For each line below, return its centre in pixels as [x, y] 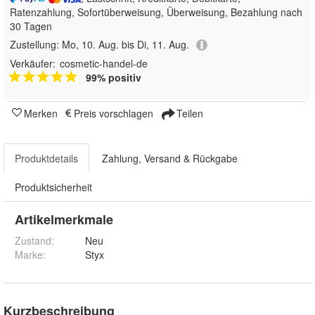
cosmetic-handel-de [104, 64]
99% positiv [114, 78]
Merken [41, 114]
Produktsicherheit [53, 187]
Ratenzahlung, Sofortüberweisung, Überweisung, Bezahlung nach [156, 12]
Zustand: [34, 241]
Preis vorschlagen [114, 114]
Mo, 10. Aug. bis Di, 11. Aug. [126, 44]
